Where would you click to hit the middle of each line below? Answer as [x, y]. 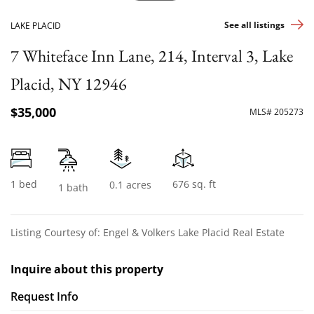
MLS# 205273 [277, 112]
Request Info [45, 296]
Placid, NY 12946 [69, 83]
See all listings [254, 25]
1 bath [73, 187]
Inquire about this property [87, 269]
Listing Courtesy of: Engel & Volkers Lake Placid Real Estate [148, 232]
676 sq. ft [194, 184]
